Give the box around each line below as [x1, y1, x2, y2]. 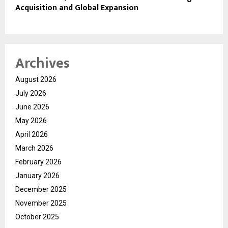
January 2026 [15, 171, 60, 180]
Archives [15, 51, 70, 75]
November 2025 [15, 198, 67, 207]
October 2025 [15, 212, 59, 221]
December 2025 [15, 185, 67, 193]
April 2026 [15, 130, 48, 138]
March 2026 [15, 144, 53, 152]
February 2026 [15, 157, 62, 166]
